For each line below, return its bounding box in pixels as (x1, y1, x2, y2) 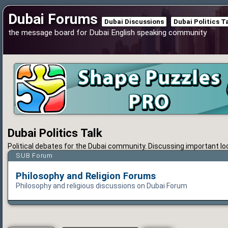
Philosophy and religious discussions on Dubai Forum (16, 181, 187, 190)
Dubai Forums (8, 11, 98, 27)
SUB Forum (16, 151, 53, 159)
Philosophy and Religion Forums (16, 170, 156, 182)
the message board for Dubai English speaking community (8, 28, 207, 37)
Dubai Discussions (104, 18, 164, 25)
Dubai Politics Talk (8, 126, 102, 140)
